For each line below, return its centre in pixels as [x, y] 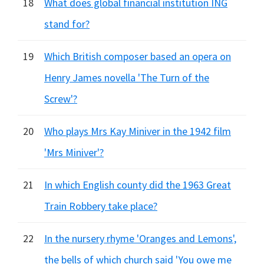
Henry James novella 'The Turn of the [127, 77]
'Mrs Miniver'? [74, 152]
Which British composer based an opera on [138, 56]
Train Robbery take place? [101, 206]
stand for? [67, 24]
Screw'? [61, 99]
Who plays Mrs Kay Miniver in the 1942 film [138, 131]
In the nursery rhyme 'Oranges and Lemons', [140, 238]
